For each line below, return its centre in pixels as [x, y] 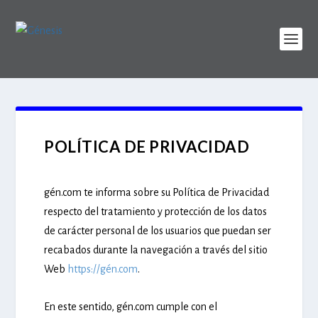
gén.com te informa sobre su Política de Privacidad [157, 192]
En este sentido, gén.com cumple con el [131, 306]
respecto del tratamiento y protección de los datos [156, 212]
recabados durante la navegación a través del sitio [156, 250]
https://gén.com [103, 269]
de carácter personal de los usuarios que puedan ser [158, 231]
